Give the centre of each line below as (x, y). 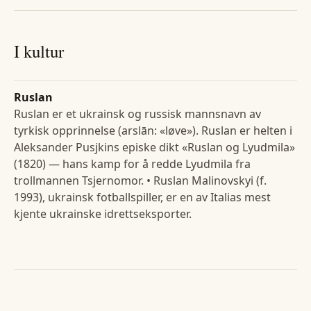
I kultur (39, 51)
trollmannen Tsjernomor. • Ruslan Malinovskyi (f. (140, 180)
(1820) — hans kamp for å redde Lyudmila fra (132, 163)
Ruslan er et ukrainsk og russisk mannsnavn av (137, 114)
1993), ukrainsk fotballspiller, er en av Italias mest (142, 197)
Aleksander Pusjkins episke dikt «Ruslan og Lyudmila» (154, 147)
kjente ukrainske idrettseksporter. (103, 213)
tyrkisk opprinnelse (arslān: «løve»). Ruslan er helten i (153, 130)
